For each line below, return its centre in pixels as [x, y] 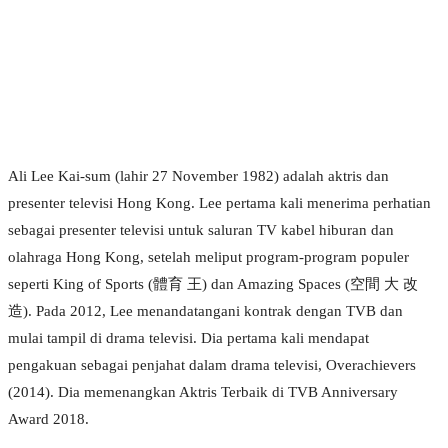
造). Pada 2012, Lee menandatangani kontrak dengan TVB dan [205, 311]
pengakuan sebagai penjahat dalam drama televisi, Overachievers [212, 365]
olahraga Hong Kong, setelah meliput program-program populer [208, 257]
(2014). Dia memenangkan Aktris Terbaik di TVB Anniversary [203, 392]
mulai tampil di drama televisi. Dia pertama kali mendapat [188, 338]
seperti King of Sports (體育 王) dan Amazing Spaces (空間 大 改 [213, 284]
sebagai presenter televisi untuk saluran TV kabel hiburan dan [201, 230]
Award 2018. [48, 419]
